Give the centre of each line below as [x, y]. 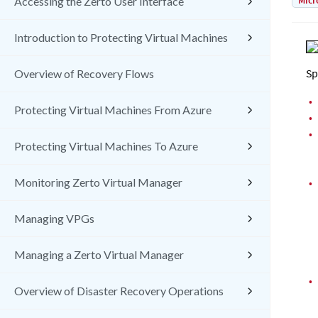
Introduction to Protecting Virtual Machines [121, 37]
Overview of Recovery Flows [84, 73]
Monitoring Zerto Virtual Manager [98, 182]
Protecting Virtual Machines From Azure [113, 110]
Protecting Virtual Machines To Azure [106, 146]
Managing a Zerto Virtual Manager [99, 254]
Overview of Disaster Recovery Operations [119, 291]
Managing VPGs [54, 218]
